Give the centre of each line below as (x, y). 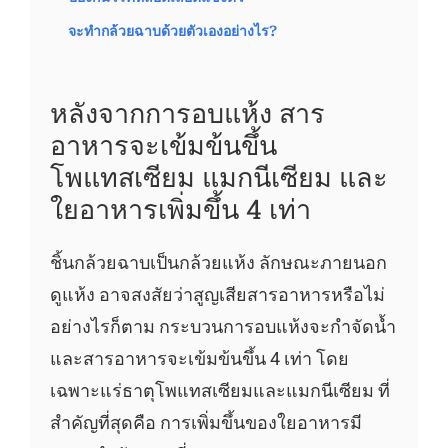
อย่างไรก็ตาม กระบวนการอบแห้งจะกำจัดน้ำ (222, 327)
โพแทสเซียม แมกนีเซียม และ (218, 176)
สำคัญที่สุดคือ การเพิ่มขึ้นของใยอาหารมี (205, 423)
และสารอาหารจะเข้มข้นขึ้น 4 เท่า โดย (199, 359)
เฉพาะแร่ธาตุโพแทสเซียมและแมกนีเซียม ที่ (219, 391)
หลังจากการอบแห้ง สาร (187, 112)
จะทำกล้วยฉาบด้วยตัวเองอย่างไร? (172, 31)
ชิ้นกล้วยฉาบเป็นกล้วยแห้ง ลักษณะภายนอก (218, 263)
